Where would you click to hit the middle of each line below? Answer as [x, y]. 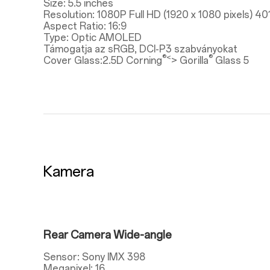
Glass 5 [231, 61]
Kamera [69, 171]
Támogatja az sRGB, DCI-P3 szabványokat [140, 49]
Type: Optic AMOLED [93, 38]
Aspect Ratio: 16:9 [85, 26]
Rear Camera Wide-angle [108, 235]
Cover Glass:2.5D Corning [103, 61]
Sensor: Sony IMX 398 [94, 257]
